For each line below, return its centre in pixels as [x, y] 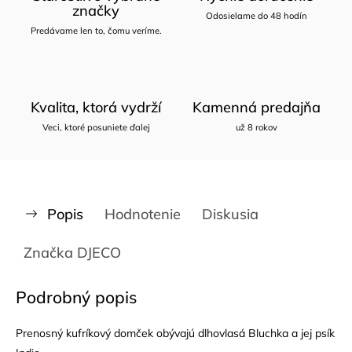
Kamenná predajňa [256, 107]
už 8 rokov [256, 127]
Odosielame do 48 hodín [256, 15]
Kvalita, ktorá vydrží [96, 107]
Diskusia [230, 214]
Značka [48, 252]
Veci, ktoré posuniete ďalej [96, 127]
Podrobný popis [76, 297]
